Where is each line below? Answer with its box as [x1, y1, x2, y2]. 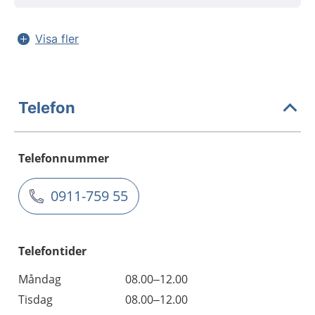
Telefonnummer [18, 150, 109, 166]
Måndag [18, 271, 61, 287]
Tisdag [18, 292, 53, 307]
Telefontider [18, 243, 86, 259]
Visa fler [35, 32, 79, 46]
